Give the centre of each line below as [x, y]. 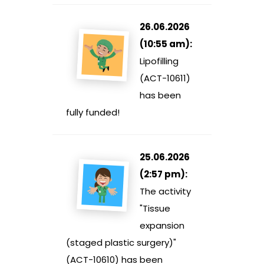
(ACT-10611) [165, 78]
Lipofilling [159, 61]
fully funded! [93, 113]
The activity [165, 192]
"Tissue [155, 209]
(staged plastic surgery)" [121, 243]
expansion [162, 226]
